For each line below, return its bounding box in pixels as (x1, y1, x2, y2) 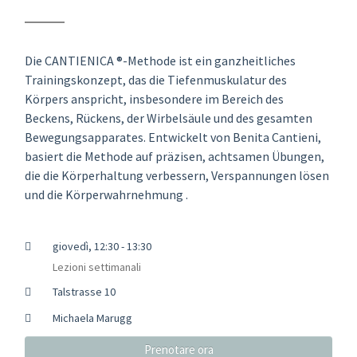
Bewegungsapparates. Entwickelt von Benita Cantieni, (25, 128, 321, 145)
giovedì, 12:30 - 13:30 (52, 238, 151, 253)
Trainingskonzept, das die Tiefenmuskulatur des (25, 71, 287, 88)
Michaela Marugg (52, 310, 132, 325)
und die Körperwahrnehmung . (25, 186, 188, 202)
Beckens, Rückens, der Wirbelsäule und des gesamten (25, 109, 312, 126)
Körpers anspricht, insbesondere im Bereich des (25, 90, 284, 107)
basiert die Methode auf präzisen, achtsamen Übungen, (25, 147, 324, 164)
